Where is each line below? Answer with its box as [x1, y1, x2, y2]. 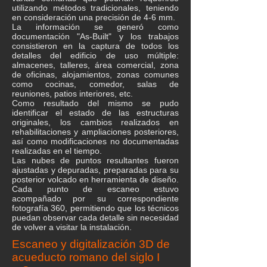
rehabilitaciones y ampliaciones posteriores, [12, 127, 179, 136]
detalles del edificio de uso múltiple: [12, 51, 179, 60]
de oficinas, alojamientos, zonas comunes [12, 70, 179, 79]
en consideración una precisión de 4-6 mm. [12, 13, 175, 22]
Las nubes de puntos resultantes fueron [12, 156, 179, 165]
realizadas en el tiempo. [12, 146, 102, 156]
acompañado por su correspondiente [12, 194, 179, 203]
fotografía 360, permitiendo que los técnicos [12, 203, 179, 213]
